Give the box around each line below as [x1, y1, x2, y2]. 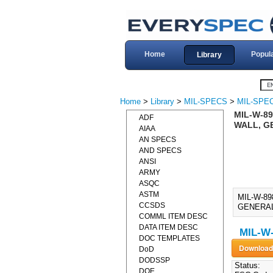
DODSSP [139, 256, 170, 264]
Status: [232, 261, 260, 271]
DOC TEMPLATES [139, 234, 200, 243]
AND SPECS [139, 146, 182, 155]
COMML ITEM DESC [139, 212, 208, 221]
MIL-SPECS [184, 97, 227, 106]
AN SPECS [139, 135, 176, 144]
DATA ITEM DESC [139, 223, 198, 232]
